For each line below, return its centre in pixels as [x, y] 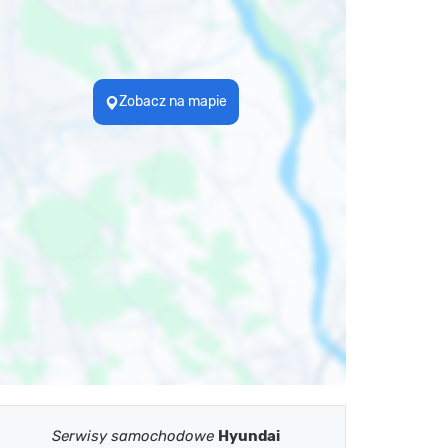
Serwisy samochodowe [135, 436]
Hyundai [249, 436]
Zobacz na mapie [173, 101]
